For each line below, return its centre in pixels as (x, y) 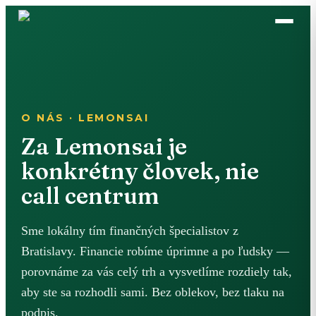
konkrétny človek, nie (140, 171)
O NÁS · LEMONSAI (85, 118)
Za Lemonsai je (104, 146)
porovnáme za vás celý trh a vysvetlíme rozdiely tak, (157, 272)
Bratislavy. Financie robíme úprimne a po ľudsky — (155, 251)
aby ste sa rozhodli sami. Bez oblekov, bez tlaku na (153, 292)
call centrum (90, 196)
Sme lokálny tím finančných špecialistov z (130, 231)
